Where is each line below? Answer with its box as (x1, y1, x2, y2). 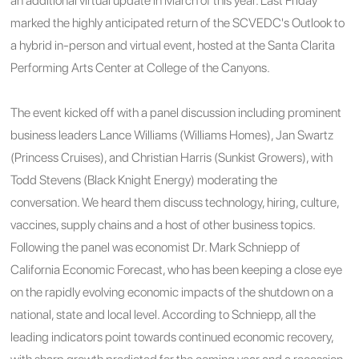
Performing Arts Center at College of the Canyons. (10, 59, 271, 75)
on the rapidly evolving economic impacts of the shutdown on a (10, 284, 334, 300)
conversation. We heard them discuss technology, (10, 194, 268, 210)
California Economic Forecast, (10, 261, 168, 277)
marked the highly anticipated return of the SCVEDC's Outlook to (10, 14, 345, 30)
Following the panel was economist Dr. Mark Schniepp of (10, 239, 301, 255)
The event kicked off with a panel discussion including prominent (10, 104, 342, 120)
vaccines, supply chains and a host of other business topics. (10, 216, 316, 232)
